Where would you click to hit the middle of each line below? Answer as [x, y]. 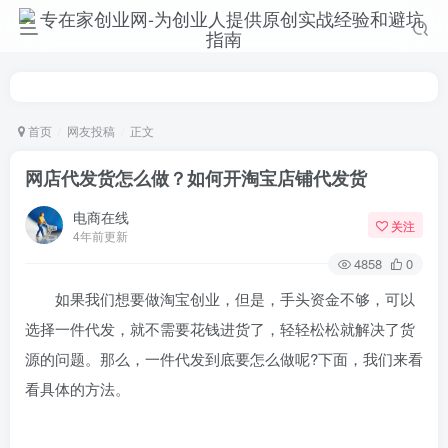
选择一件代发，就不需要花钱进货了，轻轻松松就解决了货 [220, 328]
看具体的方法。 [77, 388]
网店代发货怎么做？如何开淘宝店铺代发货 [196, 178]
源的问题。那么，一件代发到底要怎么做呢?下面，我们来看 [224, 358]
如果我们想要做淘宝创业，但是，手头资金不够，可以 [220, 298]
